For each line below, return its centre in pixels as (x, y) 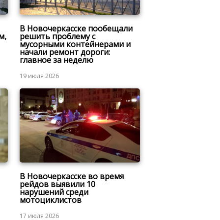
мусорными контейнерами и (75, 44)
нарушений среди (54, 192)
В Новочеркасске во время (71, 176)
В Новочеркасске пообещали (76, 29)
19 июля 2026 (39, 76)
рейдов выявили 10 (57, 184)
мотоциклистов (50, 200)
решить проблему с (57, 37)
